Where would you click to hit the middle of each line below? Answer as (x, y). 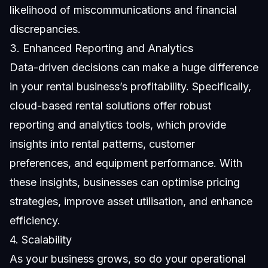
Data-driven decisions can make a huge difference (134, 67)
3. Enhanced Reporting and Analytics (101, 48)
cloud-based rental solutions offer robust (110, 105)
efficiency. (35, 220)
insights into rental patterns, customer (102, 144)
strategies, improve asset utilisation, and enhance (131, 201)
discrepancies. (45, 29)
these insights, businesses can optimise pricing (125, 182)
